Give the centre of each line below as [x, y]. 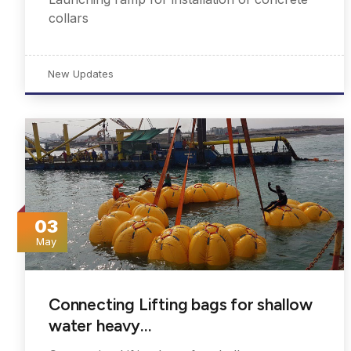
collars [69, 18]
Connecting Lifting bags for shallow [181, 305]
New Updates [81, 73]
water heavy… [100, 326]
